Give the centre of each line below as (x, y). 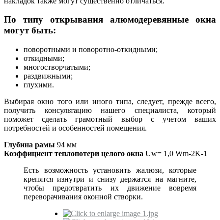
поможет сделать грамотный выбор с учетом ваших (110, 119)
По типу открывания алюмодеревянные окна (110, 20)
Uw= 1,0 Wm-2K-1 (175, 154)
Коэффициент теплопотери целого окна (74, 154)
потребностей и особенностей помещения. (75, 128)
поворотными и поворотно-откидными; (91, 50)
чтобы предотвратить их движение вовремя (110, 188)
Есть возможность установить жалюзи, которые (110, 170)
